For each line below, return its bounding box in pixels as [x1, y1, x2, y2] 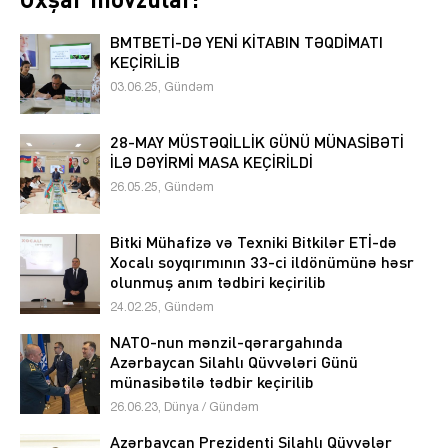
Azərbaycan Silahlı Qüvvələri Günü [110, 352, 358, 372]
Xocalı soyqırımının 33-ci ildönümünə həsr [110, 252, 414, 272]
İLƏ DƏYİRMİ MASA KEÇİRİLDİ [110, 152, 313, 172]
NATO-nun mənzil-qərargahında [110, 332, 343, 352]
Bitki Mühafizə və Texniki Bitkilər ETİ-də [110, 232, 397, 252]
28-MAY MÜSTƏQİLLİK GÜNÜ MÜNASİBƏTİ [110, 132, 404, 152]
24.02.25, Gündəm [110, 302, 214, 314]
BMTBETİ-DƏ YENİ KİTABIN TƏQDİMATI [110, 32, 383, 52]
